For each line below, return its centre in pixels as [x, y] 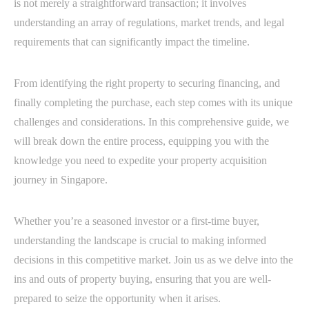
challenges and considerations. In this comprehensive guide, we [151, 121]
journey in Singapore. [61, 179]
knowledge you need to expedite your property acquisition [140, 160]
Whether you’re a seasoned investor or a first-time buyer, [137, 221]
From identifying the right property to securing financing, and [147, 83]
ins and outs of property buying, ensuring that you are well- [142, 279]
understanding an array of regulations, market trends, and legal [149, 22]
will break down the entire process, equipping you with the [141, 141]
